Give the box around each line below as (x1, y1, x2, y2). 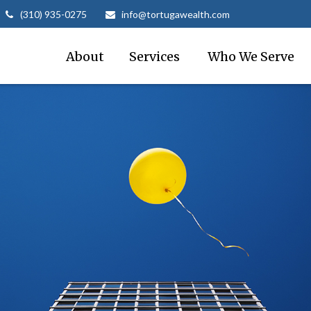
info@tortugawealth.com (121, 8, 230, 20)
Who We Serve (208, 48, 294, 65)
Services (129, 48, 183, 65)
